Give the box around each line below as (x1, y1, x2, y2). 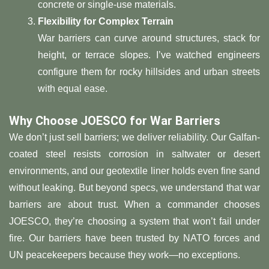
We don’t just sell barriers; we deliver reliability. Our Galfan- (9, 132, 260, 143)
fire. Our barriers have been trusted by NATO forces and (9, 233, 260, 244)
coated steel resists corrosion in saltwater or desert (9, 149, 260, 160)
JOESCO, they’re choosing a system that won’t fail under (9, 216, 260, 227)
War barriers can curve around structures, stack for (38, 33, 260, 44)
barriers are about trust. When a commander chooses (9, 199, 260, 210)
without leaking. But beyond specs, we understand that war (9, 183, 260, 193)
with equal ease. (38, 83, 107, 94)
